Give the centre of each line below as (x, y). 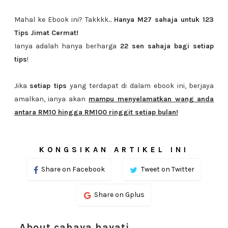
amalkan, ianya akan (51, 99)
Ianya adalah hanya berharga (67, 46)
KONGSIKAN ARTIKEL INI (114, 150)
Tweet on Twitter (168, 169)
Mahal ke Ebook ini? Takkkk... (64, 20)
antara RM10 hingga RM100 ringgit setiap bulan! (96, 112)
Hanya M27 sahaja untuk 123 (164, 20)
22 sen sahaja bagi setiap (167, 46)
